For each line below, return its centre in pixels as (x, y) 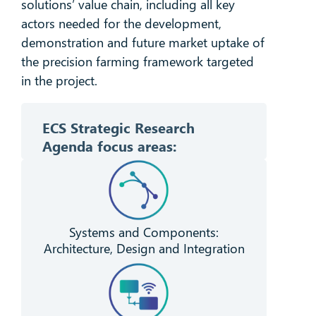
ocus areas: (139, 145)
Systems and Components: (144, 232)
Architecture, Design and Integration (144, 248)
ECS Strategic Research (118, 127)
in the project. (59, 81)
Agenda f (72, 145)
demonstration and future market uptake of (142, 43)
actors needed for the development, (121, 24)
